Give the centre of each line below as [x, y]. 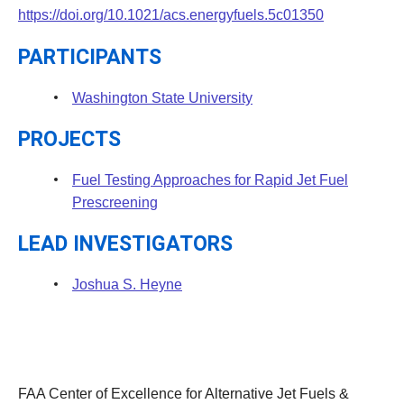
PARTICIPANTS [90, 58]
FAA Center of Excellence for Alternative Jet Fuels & [184, 394]
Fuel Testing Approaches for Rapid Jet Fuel [210, 180]
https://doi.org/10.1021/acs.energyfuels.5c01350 [171, 15]
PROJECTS [69, 140]
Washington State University [162, 98]
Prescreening [115, 203]
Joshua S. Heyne [127, 285]
